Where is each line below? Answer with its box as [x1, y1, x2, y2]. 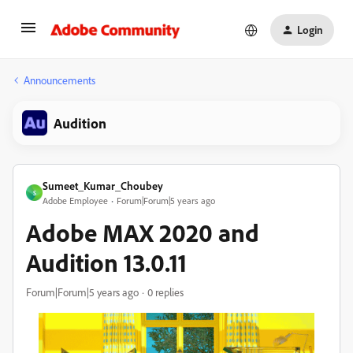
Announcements [24, 73, 95, 87]
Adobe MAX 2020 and [26, 217, 259, 248]
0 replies [147, 285, 184, 299]
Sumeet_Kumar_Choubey [43, 179, 163, 192]
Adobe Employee [43, 195, 108, 206]
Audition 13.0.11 [26, 247, 187, 278]
